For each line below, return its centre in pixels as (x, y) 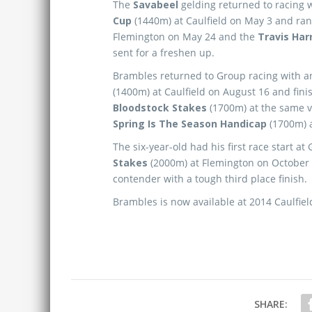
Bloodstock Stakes (161, 108)
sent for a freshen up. (164, 53)
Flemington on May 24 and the (185, 37)
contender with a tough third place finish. (210, 179)
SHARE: (271, 304)
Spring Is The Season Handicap (190, 124)
